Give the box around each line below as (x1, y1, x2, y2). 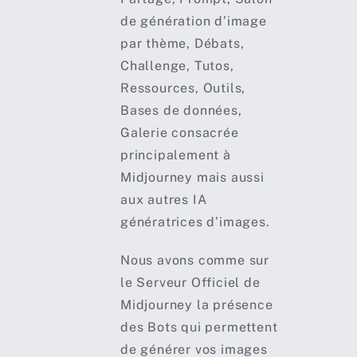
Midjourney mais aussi (120, 170, 265, 186)
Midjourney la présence (120, 297, 273, 313)
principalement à (120, 147, 231, 163)
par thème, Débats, (120, 36, 245, 52)
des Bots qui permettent (120, 320, 278, 335)
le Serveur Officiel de (120, 275, 261, 291)
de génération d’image (120, 14, 267, 29)
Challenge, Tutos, (120, 58, 234, 74)
